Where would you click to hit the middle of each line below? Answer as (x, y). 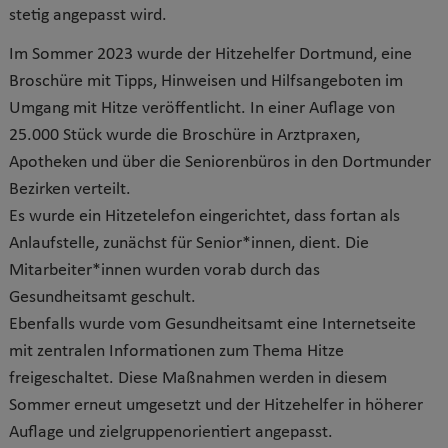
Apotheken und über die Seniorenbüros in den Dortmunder (220, 162)
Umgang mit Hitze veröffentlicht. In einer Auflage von (202, 108)
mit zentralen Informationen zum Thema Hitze (176, 351)
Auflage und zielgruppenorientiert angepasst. (171, 432)
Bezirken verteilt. (70, 189)
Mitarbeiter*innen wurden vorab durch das (164, 270)
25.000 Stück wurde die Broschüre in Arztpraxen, (184, 135)
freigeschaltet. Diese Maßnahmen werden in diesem (198, 378)
